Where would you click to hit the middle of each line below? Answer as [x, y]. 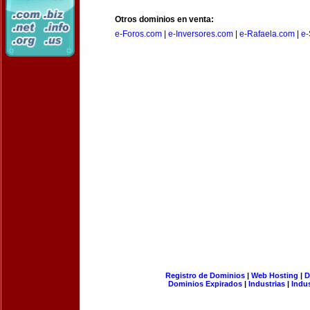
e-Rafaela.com [267, 34]
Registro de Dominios [205, 275]
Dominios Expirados [205, 284]
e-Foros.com [138, 34]
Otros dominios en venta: [164, 19]
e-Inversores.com [201, 34]
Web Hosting [274, 275]
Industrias [267, 284]
